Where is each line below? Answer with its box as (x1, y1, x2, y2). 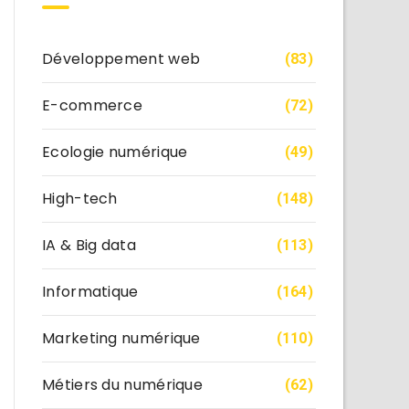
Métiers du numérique (42, 373, 203, 395)
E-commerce (42, 94, 142, 116)
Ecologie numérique (42, 141, 188, 163)
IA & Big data (42, 234, 136, 256)
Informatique (42, 280, 139, 302)
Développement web (42, 47, 201, 69)
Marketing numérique (42, 327, 201, 349)
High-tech (42, 187, 118, 209)
